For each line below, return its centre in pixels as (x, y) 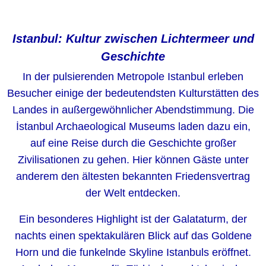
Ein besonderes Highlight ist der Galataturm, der (133, 219)
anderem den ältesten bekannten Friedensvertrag (133, 176)
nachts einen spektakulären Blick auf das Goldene (133, 236)
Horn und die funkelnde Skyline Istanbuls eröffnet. (133, 252)
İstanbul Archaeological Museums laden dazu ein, (133, 126)
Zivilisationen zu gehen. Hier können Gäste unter (133, 160)
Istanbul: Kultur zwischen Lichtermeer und (133, 39)
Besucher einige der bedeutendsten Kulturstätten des (133, 93)
